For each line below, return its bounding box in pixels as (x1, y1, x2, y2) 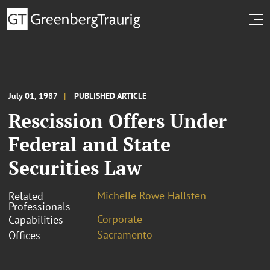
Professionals (8, 199, 71, 213)
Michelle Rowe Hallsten (97, 188, 206, 202)
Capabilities (8, 212, 63, 227)
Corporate (97, 212, 142, 226)
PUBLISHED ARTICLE (74, 90, 146, 101)
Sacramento (97, 227, 152, 242)
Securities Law (8, 154, 142, 180)
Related (8, 189, 43, 203)
